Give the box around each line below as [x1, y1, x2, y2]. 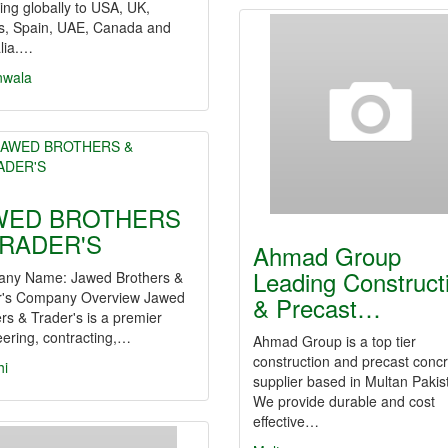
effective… [253, 411, 319, 431]
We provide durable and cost [253, 391, 435, 411]
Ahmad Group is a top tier [253, 331, 416, 351]
